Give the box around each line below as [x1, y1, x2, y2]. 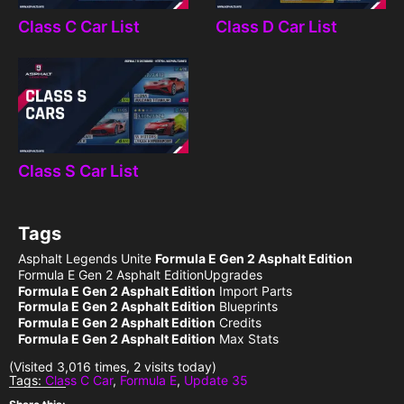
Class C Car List [18, 16, 140, 36]
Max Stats [216, 330, 279, 346]
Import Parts [216, 282, 292, 298]
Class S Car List [18, 161, 139, 181]
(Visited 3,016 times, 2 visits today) [9, 358, 216, 374]
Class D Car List [216, 16, 337, 36]
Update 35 [184, 372, 248, 388]
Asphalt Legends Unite [18, 250, 155, 266]
